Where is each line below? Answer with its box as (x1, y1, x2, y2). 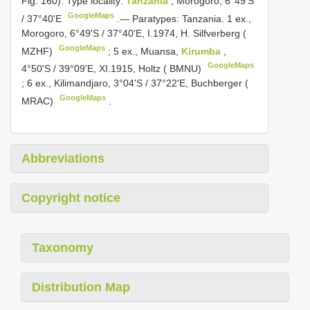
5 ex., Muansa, (113, 45, 182, 57)
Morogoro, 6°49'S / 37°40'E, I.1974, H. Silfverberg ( (21, 27, 246, 39)
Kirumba (181, 45, 224, 57)
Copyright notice (21, 190, 120, 205)
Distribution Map (32, 280, 130, 294)
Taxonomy (32, 240, 93, 255)
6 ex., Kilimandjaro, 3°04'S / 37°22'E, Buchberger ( (27, 77, 248, 89)
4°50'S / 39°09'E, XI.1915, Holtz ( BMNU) (21, 62, 204, 74)
